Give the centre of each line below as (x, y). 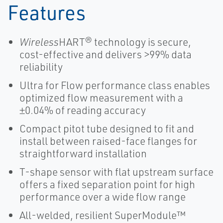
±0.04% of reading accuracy (83, 110)
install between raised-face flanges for (108, 141)
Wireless (39, 42)
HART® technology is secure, (125, 42)
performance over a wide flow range (103, 197)
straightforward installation (83, 153)
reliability (41, 67)
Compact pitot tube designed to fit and (107, 128)
